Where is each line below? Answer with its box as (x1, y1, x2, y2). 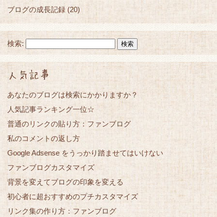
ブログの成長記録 (7, 5, 65, 14)
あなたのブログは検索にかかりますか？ (7, 91, 138, 99)
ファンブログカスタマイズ (7, 163, 94, 172)
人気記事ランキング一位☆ (7, 105, 94, 114)
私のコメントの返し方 (7, 134, 80, 143)
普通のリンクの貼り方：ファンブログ (7, 120, 131, 128)
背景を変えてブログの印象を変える (7, 178, 124, 186)
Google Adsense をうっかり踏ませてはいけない (7, 149, 163, 157)
